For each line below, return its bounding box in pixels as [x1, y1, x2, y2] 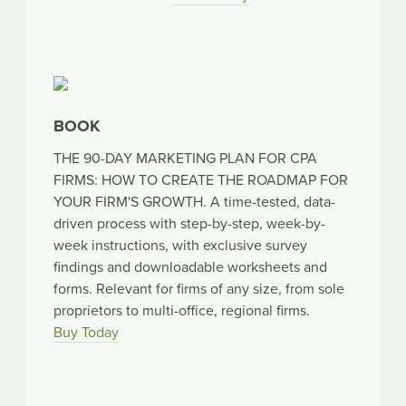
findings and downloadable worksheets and [53, 257, 327, 276]
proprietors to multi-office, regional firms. [53, 301, 310, 320]
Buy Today [53, 323, 119, 342]
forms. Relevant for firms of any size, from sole [53, 279, 344, 298]
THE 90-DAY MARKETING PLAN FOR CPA [53, 149, 317, 168]
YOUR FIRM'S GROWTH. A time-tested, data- [53, 192, 335, 211]
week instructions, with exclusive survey [53, 236, 307, 255]
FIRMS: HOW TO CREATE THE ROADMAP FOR [53, 170, 348, 189]
